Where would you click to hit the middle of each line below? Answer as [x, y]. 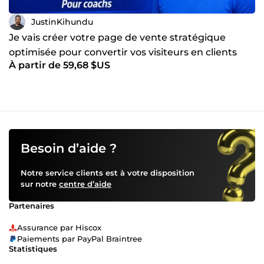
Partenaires [32, 206]
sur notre [40, 184]
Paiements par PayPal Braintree [80, 239]
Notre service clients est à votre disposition [108, 173]
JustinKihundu [62, 22]
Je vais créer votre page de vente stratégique [117, 38]
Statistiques [33, 249]
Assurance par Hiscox [59, 228]
